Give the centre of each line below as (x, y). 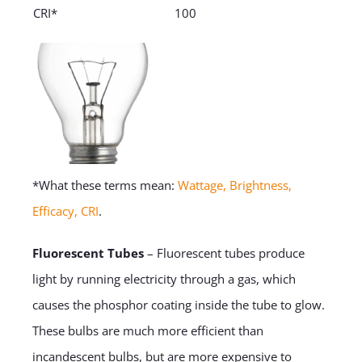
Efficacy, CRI (65, 211)
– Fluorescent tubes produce (224, 253)
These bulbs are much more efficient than (147, 331)
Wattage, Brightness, (234, 185)
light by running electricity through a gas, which (164, 279)
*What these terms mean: (105, 185)
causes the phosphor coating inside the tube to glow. (178, 305)
